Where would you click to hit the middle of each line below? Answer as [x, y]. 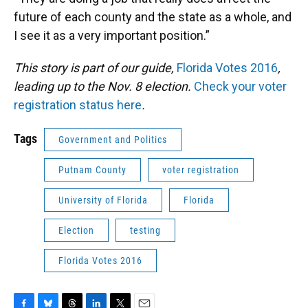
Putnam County [92, 170]
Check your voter [240, 86]
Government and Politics [113, 140]
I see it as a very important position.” [112, 35]
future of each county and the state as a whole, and [153, 17]
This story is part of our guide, [95, 68]
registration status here [78, 105]
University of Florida [103, 200]
